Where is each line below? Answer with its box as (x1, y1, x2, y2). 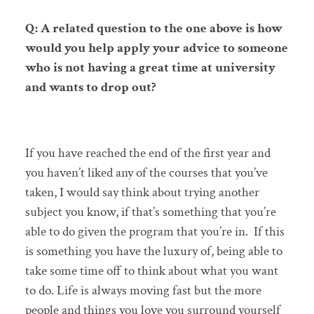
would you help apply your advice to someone (25, 39, 288, 57)
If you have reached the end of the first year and (25, 144, 271, 163)
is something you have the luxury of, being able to (25, 243, 282, 261)
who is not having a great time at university (25, 58, 275, 76)
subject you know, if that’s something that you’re (25, 203, 276, 221)
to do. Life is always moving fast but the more (25, 282, 261, 300)
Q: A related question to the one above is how (25, 19, 282, 37)
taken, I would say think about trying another (25, 184, 259, 202)
